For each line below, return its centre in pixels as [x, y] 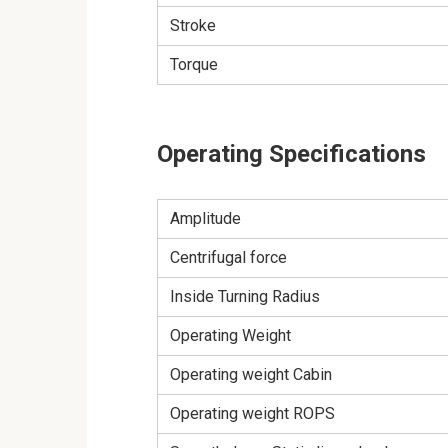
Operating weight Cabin [251, 375]
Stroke [193, 26]
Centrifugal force [228, 258]
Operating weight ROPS [252, 414]
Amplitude [205, 219]
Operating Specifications [291, 154]
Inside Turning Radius [245, 297]
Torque [194, 65]
